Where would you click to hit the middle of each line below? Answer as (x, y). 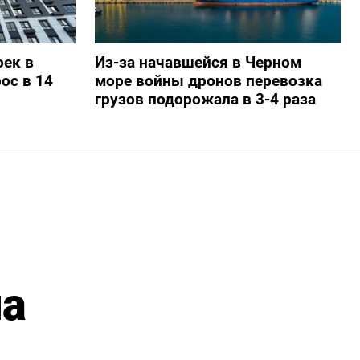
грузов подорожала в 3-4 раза (205, 99)
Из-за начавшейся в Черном (198, 62)
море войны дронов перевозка (208, 80)
